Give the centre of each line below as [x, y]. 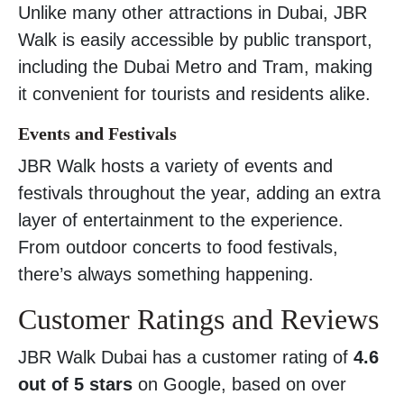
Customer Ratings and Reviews [198, 319]
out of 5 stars [75, 384]
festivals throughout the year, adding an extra [199, 193]
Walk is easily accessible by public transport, [195, 39]
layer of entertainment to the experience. [181, 220]
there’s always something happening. [166, 274]
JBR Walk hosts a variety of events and [175, 165]
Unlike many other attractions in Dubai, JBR [193, 12]
